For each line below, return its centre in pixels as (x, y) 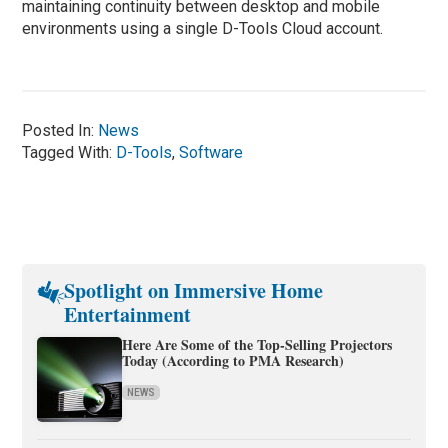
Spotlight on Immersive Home (193, 290)
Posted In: (60, 130)
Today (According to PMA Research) (233, 360)
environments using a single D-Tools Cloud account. (203, 28)
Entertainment (127, 314)
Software (211, 152)
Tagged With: (69, 152)
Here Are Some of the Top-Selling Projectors (257, 344)
